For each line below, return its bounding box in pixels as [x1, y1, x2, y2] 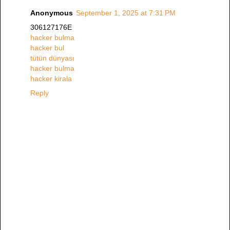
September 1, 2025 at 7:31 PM [76, 9, 176, 17]
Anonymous [30, 9, 73, 17]
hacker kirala [30, 74, 72, 83]
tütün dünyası [30, 54, 74, 63]
